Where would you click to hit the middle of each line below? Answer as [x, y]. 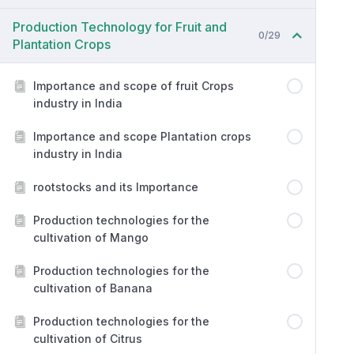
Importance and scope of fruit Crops [134, 86]
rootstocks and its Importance [116, 187]
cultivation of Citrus [88, 339]
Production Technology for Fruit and [120, 27]
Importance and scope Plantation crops [142, 136]
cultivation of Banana [93, 288]
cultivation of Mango [91, 237]
